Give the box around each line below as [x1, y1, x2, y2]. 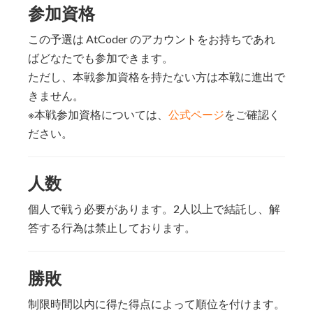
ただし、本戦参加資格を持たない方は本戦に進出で [28, 69, 285, 83]
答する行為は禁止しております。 [28, 221, 196, 235]
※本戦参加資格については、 [28, 107, 168, 121]
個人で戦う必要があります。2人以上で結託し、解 [28, 202, 280, 216]
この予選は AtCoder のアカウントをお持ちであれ [28, 31, 275, 45]
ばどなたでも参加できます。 [28, 50, 173, 64]
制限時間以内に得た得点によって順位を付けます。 [28, 296, 285, 310]
